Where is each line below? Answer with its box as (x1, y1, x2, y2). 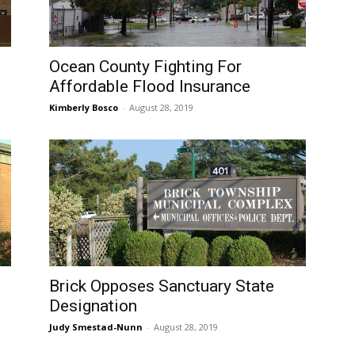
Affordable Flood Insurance (49, 77, 250, 96)
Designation (49, 296, 137, 315)
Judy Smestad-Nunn (49, 321, 143, 333)
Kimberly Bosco (49, 101, 118, 113)
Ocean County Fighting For (49, 57, 242, 76)
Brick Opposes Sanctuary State (49, 277, 274, 296)
